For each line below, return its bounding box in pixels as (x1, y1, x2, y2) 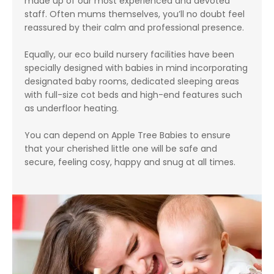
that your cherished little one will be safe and (24, 143, 217, 155)
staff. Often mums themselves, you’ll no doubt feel (24, 8, 245, 20)
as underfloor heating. (24, 102, 119, 114)
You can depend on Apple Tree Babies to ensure (24, 129, 231, 141)
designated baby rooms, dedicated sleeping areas (24, 75, 239, 87)
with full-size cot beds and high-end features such (24, 89, 242, 101)
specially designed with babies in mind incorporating (24, 62, 248, 74)
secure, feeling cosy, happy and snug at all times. (24, 156, 235, 168)
